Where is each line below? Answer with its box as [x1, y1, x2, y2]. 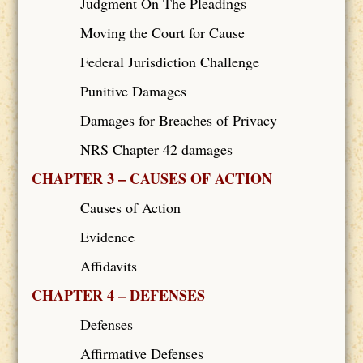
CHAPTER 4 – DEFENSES [31, 284, 205, 305]
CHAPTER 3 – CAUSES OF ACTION [31, 167, 272, 189]
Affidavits [79, 255, 137, 275]
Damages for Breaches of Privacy [79, 109, 277, 130]
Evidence [79, 226, 135, 246]
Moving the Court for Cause [79, 22, 245, 42]
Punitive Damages [79, 80, 186, 100]
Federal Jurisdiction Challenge [79, 51, 259, 71]
